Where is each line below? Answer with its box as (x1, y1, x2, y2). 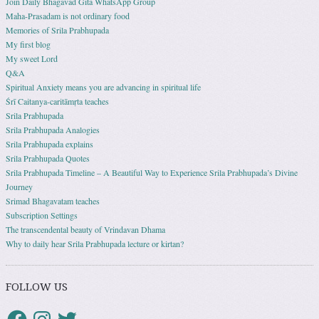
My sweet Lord (6, 53, 58, 65)
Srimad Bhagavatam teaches (6, 195, 100, 207)
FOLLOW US (6, 281, 68, 294)
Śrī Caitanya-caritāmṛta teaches (6, 95, 109, 108)
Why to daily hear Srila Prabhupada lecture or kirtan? (6, 238, 184, 250)
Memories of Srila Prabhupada (6, 24, 109, 36)
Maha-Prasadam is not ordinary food (6, 10, 130, 22)
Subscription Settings (6, 209, 78, 221)
